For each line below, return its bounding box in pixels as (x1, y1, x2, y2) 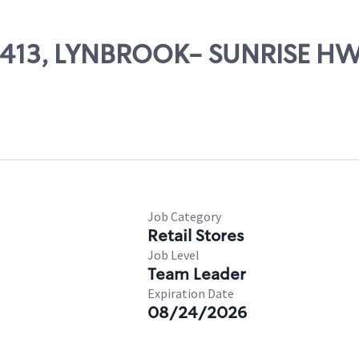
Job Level (147, 247, 200, 263)
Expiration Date (147, 285, 234, 301)
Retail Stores (147, 225, 244, 246)
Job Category (147, 208, 221, 224)
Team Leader (147, 264, 246, 284)
